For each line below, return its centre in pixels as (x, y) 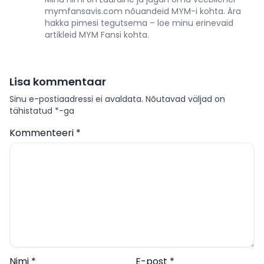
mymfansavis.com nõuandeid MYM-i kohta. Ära (143, 11)
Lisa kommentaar (58, 82)
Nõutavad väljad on (185, 99)
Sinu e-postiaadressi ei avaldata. (76, 99)
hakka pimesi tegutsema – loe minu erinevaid (139, 23)
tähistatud (32, 111)
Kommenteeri (43, 133)
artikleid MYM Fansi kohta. (97, 35)
